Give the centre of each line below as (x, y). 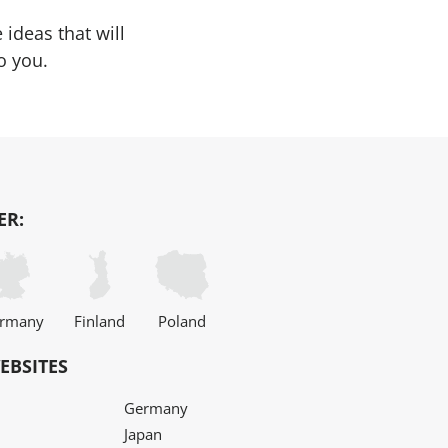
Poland (182, 320)
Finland (99, 320)
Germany (155, 407)
